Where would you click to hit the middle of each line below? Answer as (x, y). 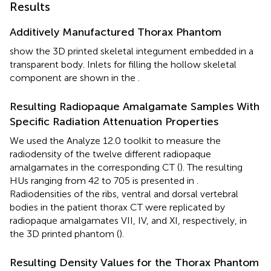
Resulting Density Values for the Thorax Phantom (134, 262)
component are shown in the (74, 77)
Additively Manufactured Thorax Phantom (116, 32)
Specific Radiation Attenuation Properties (114, 121)
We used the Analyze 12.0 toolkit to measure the (115, 140)
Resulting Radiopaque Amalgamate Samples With (135, 106)
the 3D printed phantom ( (64, 233)
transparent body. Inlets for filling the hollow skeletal (123, 64)
